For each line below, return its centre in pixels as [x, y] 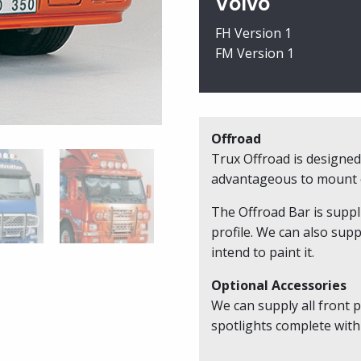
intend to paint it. [262, 252]
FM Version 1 [254, 53]
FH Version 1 [253, 33]
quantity [219, 42]
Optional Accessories [278, 285]
